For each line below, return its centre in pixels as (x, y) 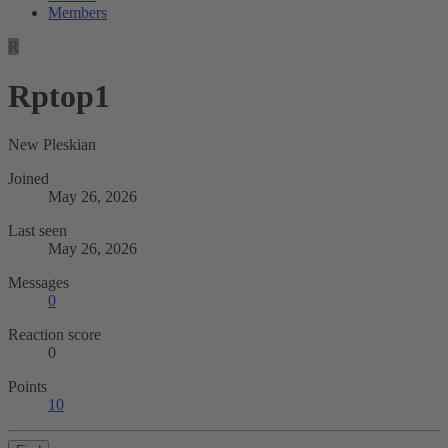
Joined (28, 179)
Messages (38, 283)
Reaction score (54, 335)
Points (27, 387)
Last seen (37, 231)
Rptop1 (59, 95)
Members (77, 13)
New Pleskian (52, 145)
